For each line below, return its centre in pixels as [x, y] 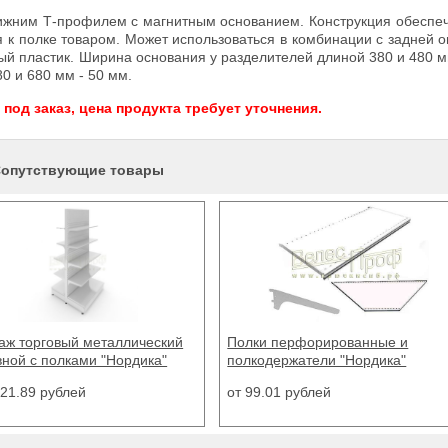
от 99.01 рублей [279, 392]
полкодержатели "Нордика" [317, 360]
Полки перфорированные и [318, 342]
